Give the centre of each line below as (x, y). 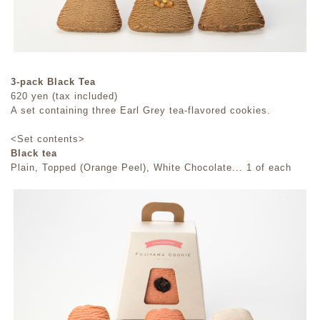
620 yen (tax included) (64, 96)
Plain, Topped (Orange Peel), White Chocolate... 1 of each (151, 168)
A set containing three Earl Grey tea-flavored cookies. (141, 111)
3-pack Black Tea (53, 82)
